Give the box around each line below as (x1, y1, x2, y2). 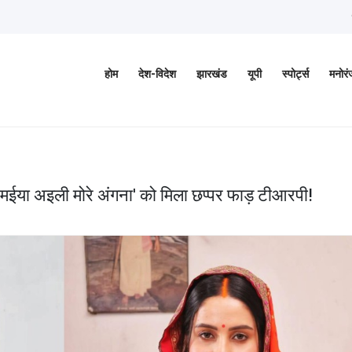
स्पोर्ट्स (282, 66, 309, 83)
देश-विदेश (138, 66, 176, 83)
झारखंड (196, 66, 227, 83)
